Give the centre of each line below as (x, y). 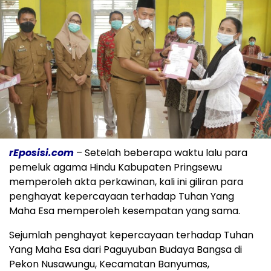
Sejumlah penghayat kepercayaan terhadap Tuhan (131, 235)
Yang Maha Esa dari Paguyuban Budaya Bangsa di (126, 249)
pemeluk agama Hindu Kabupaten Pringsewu (116, 167)
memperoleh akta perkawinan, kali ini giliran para (126, 181)
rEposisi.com (41, 152)
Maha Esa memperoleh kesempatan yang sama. (125, 211)
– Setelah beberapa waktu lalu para (161, 152)
